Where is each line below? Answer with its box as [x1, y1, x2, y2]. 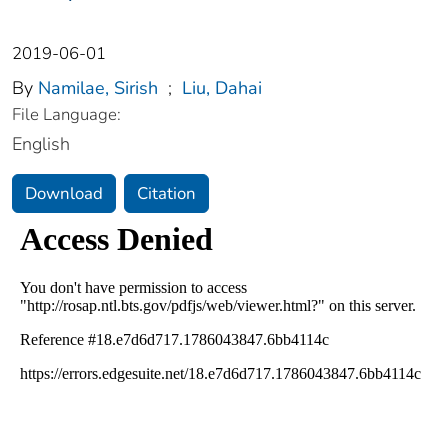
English [12, 132, 70, 157]
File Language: [12, 103, 121, 127]
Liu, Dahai [182, 76, 262, 101]
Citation [137, 182, 196, 206]
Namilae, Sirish [38, 76, 158, 101]
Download [25, 182, 103, 206]
